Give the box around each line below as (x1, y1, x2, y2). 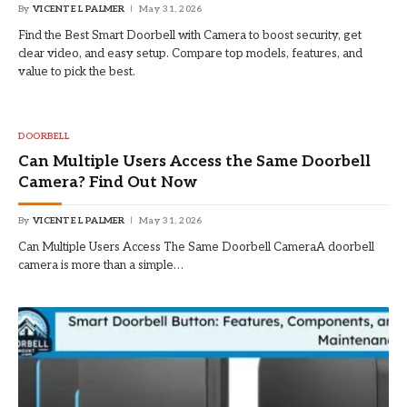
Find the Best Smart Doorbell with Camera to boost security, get (18, 27, 362, 43)
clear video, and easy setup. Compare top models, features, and (18, 45, 362, 61)
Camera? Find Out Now (18, 173, 197, 192)
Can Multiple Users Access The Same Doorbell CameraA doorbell (18, 239, 374, 254)
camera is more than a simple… (18, 257, 184, 273)
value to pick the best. (18, 64, 135, 79)
